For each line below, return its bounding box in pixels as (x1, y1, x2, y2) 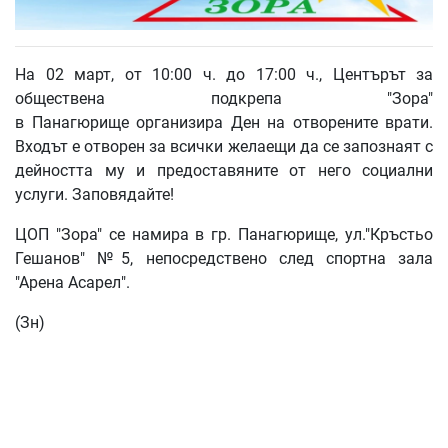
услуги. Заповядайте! (15, 184, 174, 204)
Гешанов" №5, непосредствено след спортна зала (15, 248, 433, 268)
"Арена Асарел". (15, 272, 130, 292)
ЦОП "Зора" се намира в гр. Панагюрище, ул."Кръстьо (15, 224, 433, 244)
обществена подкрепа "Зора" (15, 88, 433, 108)
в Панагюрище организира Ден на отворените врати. (15, 112, 433, 132)
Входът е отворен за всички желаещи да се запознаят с (15, 136, 433, 156)
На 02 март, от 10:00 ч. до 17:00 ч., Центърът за (15, 64, 433, 84)
